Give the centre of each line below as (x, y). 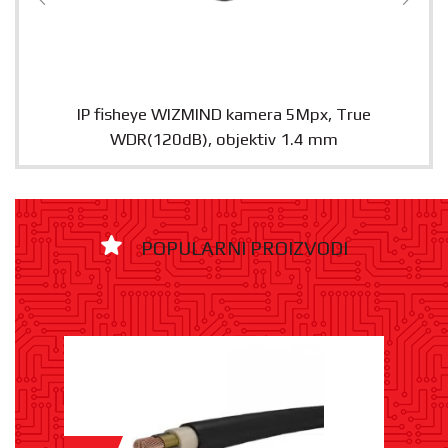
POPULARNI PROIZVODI (244, 248)
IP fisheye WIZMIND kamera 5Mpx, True (224, 114)
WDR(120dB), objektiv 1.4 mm (224, 139)
